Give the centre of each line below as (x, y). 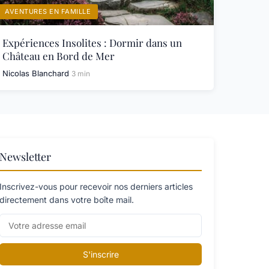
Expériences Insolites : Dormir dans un (92, 43)
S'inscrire (101, 254)
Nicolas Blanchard (36, 73)
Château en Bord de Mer (59, 56)
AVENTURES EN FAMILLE (48, 11)
